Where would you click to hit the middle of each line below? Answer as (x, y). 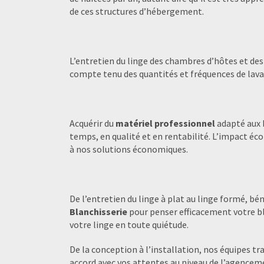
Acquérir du (93, 123)
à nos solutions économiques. (129, 149)
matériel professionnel (166, 123)
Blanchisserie (98, 211)
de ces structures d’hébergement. (137, 11)
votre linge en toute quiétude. (129, 224)
